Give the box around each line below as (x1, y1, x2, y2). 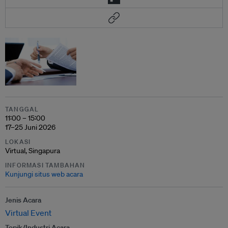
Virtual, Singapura (5, 146, 60, 155)
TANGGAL (5, 104, 39, 113)
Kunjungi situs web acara (5, 169, 83, 179)
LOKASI (5, 137, 31, 146)
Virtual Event (5, 207, 51, 218)
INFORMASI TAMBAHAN (5, 160, 85, 169)
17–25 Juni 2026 (5, 122, 55, 132)
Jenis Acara (5, 195, 41, 205)
